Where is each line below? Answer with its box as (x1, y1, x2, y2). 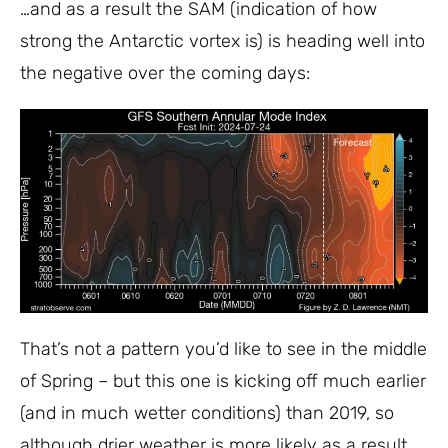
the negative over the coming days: (20, 62, 310, 84)
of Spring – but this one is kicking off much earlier (20, 370, 426, 392)
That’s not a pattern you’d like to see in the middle (20, 338, 427, 360)
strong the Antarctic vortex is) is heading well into (20, 30, 425, 52)
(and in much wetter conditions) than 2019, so (20, 402, 394, 424)
